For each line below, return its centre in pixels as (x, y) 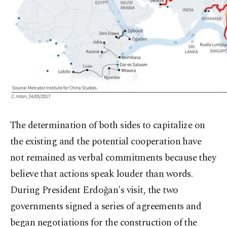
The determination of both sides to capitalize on (108, 125)
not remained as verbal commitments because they (113, 158)
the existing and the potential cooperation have (106, 142)
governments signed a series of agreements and (106, 206)
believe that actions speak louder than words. (102, 174)
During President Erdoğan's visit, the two (94, 190)
